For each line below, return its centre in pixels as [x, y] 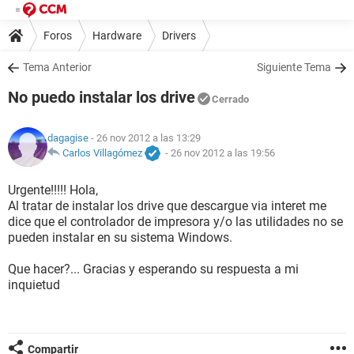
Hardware [117, 35]
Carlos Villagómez [102, 153]
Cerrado [230, 99]
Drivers [179, 35]
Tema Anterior [57, 67]
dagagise [68, 138]
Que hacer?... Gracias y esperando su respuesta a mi [153, 269]
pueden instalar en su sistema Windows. [120, 237]
